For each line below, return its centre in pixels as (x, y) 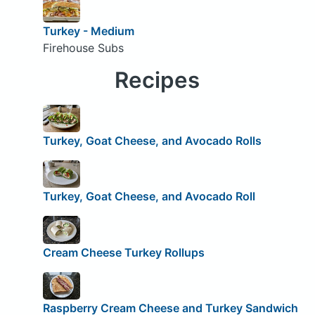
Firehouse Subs (83, 47)
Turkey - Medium (88, 31)
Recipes (157, 80)
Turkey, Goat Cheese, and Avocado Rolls (152, 140)
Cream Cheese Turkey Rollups (123, 252)
